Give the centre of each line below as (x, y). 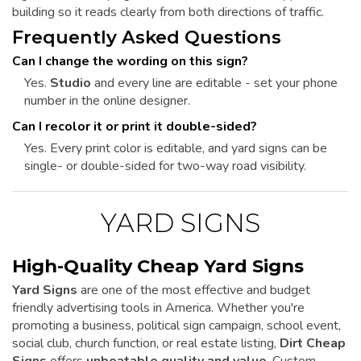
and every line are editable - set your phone (214, 83)
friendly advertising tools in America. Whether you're (158, 308)
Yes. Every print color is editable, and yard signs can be (176, 148)
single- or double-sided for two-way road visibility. (165, 166)
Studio (71, 83)
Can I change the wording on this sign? (130, 61)
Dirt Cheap (313, 344)
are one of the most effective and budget (194, 290)
